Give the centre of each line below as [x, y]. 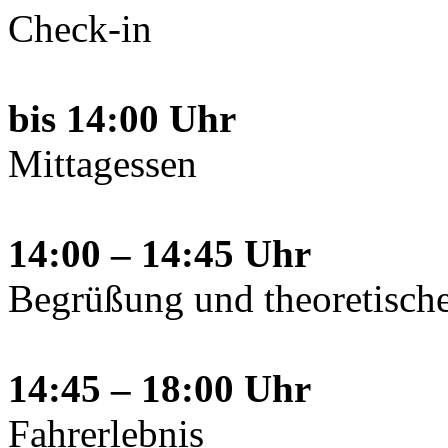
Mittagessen [102, 163]
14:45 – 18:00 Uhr [159, 388]
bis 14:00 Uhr [122, 118]
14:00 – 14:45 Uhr [159, 253]
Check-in [80, 28]
